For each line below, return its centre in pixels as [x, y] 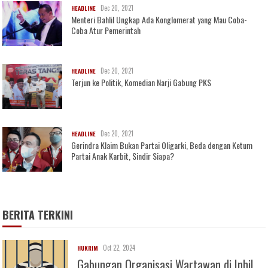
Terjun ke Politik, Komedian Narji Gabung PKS [141, 82]
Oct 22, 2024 [119, 247]
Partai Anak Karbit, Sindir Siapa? [123, 156]
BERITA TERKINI [38, 214]
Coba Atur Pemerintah [106, 30]
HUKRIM [88, 248]
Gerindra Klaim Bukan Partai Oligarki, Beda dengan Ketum [162, 145]
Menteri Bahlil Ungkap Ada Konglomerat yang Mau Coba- [159, 19]
